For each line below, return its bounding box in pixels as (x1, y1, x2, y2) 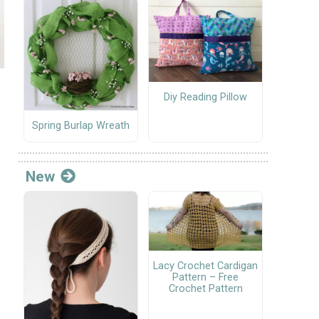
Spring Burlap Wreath (32, 120, 130, 132)
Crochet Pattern (168, 283, 243, 296)
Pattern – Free (172, 271, 239, 284)
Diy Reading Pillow (164, 91, 247, 104)
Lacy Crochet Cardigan (153, 260, 258, 273)
